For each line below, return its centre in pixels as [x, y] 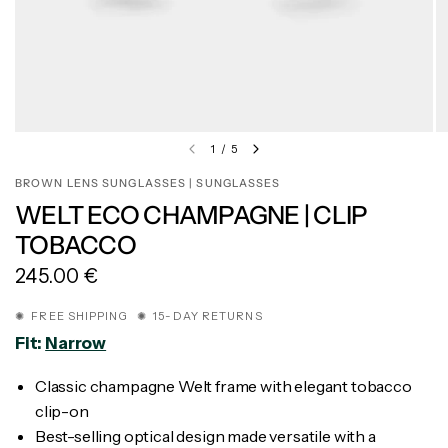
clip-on [62, 411]
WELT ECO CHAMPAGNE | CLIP [191, 215]
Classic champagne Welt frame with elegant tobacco [223, 386]
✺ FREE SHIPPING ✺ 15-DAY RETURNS [142, 316]
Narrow [76, 343]
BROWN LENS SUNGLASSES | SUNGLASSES [148, 183]
